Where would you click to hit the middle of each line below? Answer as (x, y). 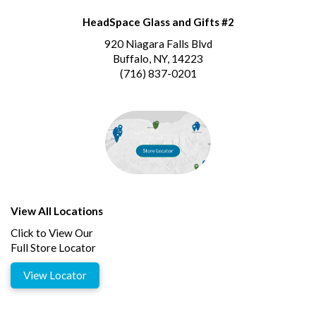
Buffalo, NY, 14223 (158, 58)
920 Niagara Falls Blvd (158, 43)
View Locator (55, 275)
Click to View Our (52, 232)
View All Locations (57, 211)
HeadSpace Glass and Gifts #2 (158, 22)
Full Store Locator (53, 247)
